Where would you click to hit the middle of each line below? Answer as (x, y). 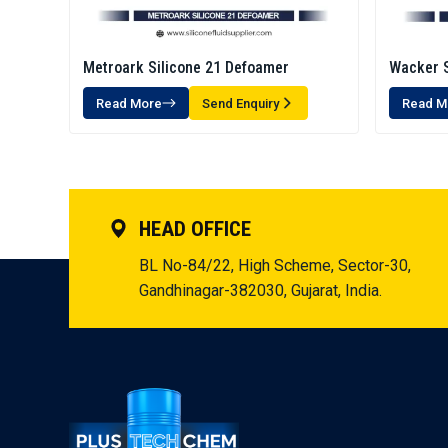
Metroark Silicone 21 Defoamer (186, 68)
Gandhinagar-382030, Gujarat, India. (260, 291)
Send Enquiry (240, 103)
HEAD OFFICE (192, 229)
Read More (129, 103)
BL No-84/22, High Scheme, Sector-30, (275, 266)
